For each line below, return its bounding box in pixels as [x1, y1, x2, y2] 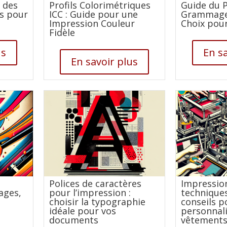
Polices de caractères [49, 177, 142, 190]
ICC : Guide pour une [49, 8, 138, 20]
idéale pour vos [49, 204, 117, 217]
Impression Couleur [49, 17, 135, 29]
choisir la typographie [49, 195, 146, 208]
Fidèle [49, 26, 75, 39]
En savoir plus [71, 54, 138, 68]
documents [49, 213, 99, 226]
